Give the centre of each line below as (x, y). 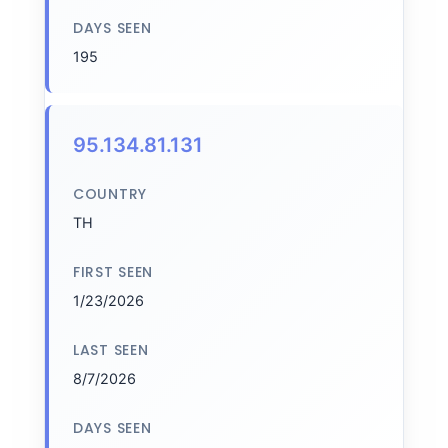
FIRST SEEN (113, 272)
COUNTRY (110, 194)
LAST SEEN (111, 350)
